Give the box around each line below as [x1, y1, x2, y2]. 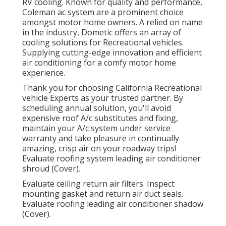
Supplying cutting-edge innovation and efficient [22, 47, 202, 59]
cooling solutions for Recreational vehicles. [22, 37, 184, 48]
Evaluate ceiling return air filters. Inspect [22, 178, 175, 190]
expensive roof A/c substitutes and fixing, [22, 112, 178, 124]
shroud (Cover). [22, 163, 80, 175]
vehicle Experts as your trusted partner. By [22, 92, 183, 104]
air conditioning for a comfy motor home [22, 57, 176, 69]
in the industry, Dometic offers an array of [22, 27, 181, 38]
